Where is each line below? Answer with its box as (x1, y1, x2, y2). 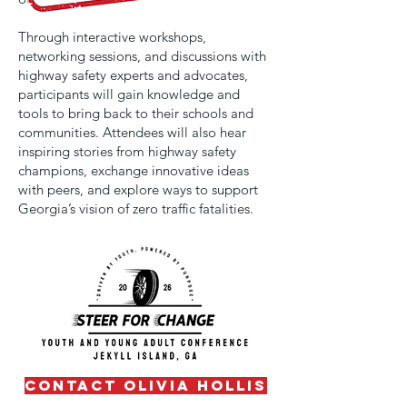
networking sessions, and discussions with (18, 47, 266, 65)
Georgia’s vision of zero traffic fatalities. (18, 200, 253, 217)
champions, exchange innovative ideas (18, 162, 249, 179)
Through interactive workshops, (18, 28, 206, 45)
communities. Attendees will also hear (18, 124, 246, 141)
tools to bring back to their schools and (18, 104, 253, 122)
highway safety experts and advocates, (18, 66, 248, 84)
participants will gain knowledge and (18, 85, 240, 103)
